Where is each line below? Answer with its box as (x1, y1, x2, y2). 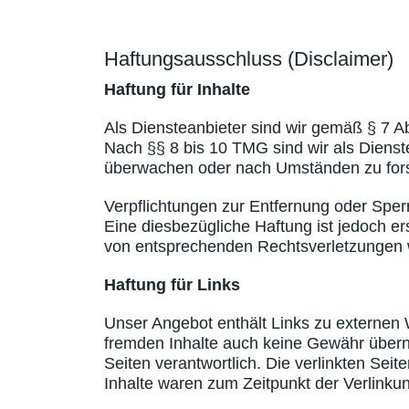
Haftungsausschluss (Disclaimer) (104, 47, 393, 70)
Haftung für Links (104, 276, 240, 294)
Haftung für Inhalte (104, 80, 250, 99)
